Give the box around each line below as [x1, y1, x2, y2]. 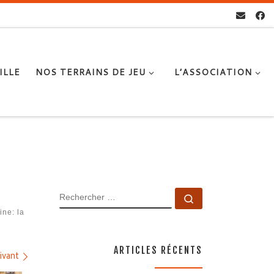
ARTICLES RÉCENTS [114, 244, 202, 257]
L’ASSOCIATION [174, 65, 252, 78]
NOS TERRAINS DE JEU [35, 65, 146, 78]
